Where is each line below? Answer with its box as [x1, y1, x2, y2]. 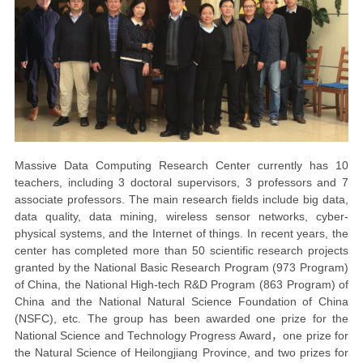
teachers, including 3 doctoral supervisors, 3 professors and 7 [14, 177, 349, 190]
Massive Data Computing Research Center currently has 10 [14, 160, 349, 173]
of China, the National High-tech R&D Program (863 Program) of [14, 279, 349, 292]
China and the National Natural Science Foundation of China [14, 296, 349, 309]
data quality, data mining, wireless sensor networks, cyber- [14, 211, 349, 224]
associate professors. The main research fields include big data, [14, 194, 349, 207]
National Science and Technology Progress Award [14, 330, 271, 343]
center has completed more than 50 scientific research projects [14, 245, 349, 258]
